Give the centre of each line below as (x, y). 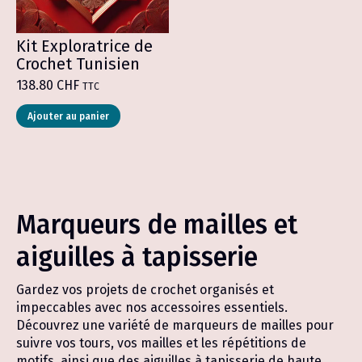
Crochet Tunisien (78, 64)
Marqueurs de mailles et (157, 225)
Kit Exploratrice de (84, 46)
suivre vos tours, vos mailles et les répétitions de (161, 343)
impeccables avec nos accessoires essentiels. (152, 307)
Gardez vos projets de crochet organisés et (145, 290)
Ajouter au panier (68, 116)
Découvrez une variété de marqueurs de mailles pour (175, 325)
